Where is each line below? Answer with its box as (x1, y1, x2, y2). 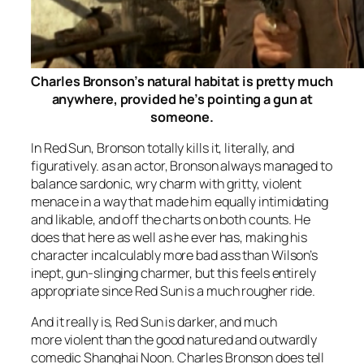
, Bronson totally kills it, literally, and (91, 138, 294, 157)
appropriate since (31, 281, 136, 300)
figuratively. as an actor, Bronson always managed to (31, 156, 332, 175)
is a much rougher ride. (182, 281, 316, 300)
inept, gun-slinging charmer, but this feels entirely (31, 263, 316, 282)
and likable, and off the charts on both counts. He (31, 210, 310, 228)
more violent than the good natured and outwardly (31, 331, 318, 349)
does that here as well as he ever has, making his (31, 227, 308, 246)
